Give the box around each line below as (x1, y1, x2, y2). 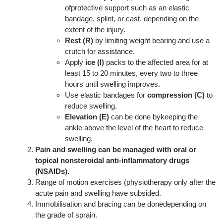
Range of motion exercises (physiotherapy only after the (35, 178, 216, 187)
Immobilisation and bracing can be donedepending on (35, 200, 207, 209)
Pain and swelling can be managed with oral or (35, 145, 197, 154)
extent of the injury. (65, 25, 128, 34)
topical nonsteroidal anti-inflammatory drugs (35, 156, 190, 165)
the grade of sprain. (35, 211, 98, 220)
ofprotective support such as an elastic (65, 3, 190, 12)
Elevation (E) (65, 112, 111, 121)
